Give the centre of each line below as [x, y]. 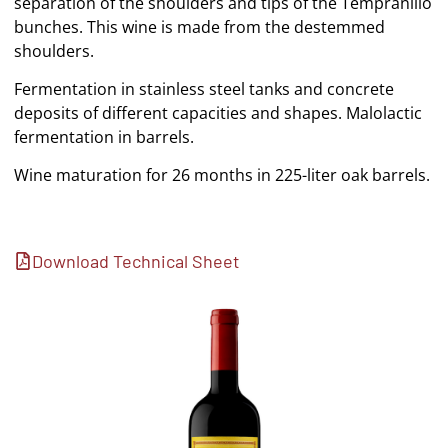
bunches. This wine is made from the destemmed [200, 26]
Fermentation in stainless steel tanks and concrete [204, 88]
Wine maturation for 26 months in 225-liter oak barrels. [222, 175]
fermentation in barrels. [104, 136]
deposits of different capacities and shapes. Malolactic [218, 112]
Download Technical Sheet [136, 260]
